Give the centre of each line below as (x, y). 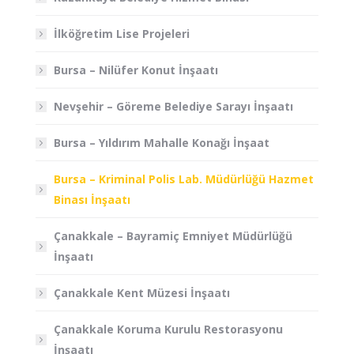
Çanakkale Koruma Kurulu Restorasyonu (168, 329)
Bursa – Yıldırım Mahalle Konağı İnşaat (162, 142)
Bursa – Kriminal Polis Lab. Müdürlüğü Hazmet (184, 179)
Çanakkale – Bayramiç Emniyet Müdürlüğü (173, 235)
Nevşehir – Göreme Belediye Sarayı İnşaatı (173, 106)
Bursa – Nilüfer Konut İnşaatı (136, 70)
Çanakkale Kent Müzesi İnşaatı (142, 292)
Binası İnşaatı (92, 199)
